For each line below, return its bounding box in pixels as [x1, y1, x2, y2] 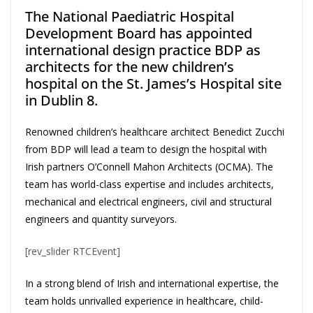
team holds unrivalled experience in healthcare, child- [25, 294, 263, 308]
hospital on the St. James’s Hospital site [25, 74, 282, 94]
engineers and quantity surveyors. [25, 212, 177, 226]
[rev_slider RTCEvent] [25, 245, 120, 259]
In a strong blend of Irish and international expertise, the [25, 277, 279, 291]
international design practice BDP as [25, 41, 261, 60]
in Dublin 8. [25, 91, 98, 110]
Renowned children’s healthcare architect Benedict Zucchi [25, 125, 284, 139]
